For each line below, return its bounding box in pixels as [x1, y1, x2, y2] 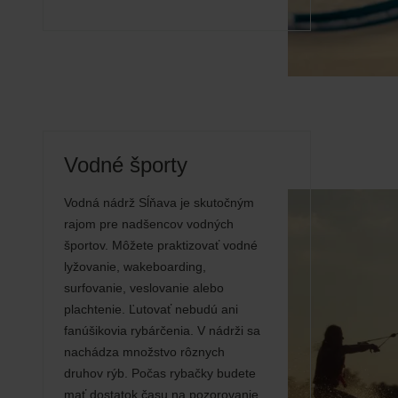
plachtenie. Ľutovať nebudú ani [64, 302, 238, 316]
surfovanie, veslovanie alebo [64, 281, 224, 295]
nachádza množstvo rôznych [64, 345, 225, 359]
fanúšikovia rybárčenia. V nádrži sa [64, 323, 260, 338]
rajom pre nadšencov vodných [64, 217, 234, 231]
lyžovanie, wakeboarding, [64, 259, 206, 274]
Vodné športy [64, 153, 187, 177]
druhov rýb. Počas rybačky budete [64, 366, 256, 380]
